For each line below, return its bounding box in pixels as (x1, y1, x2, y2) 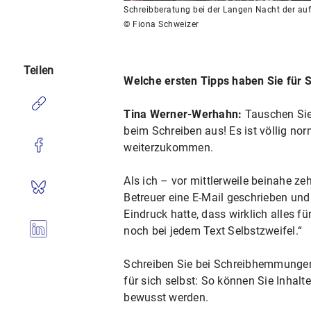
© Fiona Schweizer (124, 19, 199, 29)
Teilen (23, 64, 54, 77)
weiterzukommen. (124, 140, 214, 154)
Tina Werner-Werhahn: (124, 107, 242, 121)
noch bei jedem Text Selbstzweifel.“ (124, 224, 303, 237)
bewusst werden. (124, 290, 209, 304)
